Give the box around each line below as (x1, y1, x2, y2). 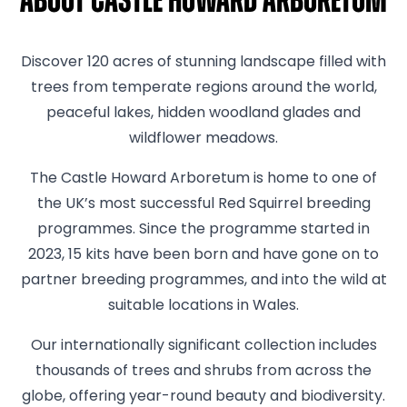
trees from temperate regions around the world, (30, 81, 377, 95)
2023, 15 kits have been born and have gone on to (28, 248, 379, 263)
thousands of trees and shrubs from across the (35, 364, 372, 379)
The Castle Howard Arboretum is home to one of (30, 172, 377, 186)
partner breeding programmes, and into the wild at (20, 273, 387, 288)
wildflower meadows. (129, 132, 278, 146)
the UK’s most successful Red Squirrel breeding (36, 197, 371, 212)
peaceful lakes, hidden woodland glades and (46, 106, 361, 121)
